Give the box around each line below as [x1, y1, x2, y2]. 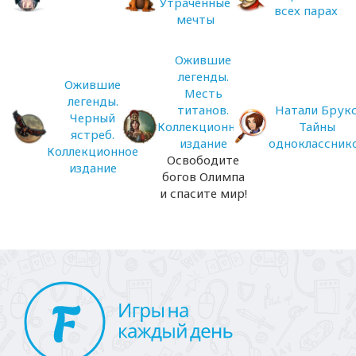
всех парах [274, 2, 339, 18]
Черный [70, 110, 115, 126]
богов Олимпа [161, 168, 245, 184]
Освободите [167, 151, 240, 168]
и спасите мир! [159, 184, 247, 201]
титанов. [177, 101, 230, 118]
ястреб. [71, 126, 114, 142]
